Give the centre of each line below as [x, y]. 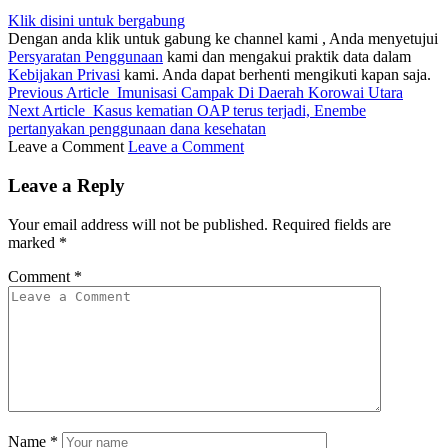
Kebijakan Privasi [64, 75]
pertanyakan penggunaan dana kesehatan [137, 129]
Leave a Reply [66, 185]
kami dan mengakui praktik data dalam [287, 57]
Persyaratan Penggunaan [85, 57]
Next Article [46, 111]
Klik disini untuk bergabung [96, 21]
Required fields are [331, 224]
